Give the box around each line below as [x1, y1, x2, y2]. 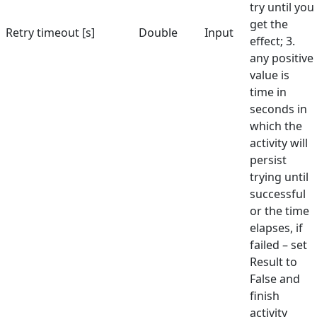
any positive [250, 50, 313, 67]
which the [250, 118, 302, 134]
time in [250, 84, 287, 100]
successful [250, 186, 306, 202]
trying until [250, 169, 309, 185]
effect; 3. [250, 33, 295, 50]
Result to [250, 254, 297, 270]
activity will [250, 135, 308, 151]
